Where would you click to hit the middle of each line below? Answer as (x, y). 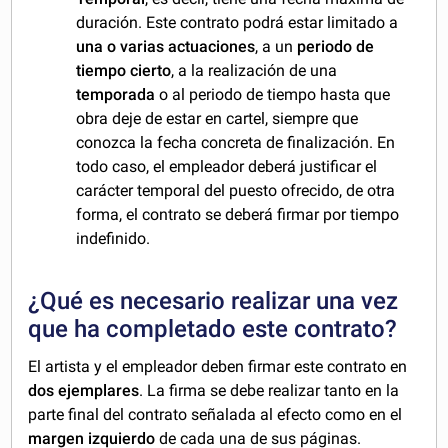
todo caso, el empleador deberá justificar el (227, 166)
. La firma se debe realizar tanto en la (269, 390)
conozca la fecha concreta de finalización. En (236, 142)
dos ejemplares (84, 390)
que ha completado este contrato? (213, 328)
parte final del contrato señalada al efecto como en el (215, 414)
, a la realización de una (254, 70)
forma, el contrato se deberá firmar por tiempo (238, 214)
